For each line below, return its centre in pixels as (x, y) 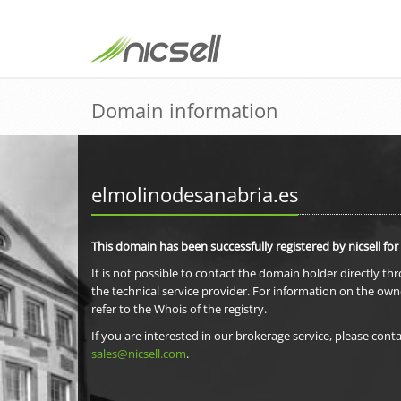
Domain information (185, 110)
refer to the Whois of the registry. (179, 309)
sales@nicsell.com (139, 354)
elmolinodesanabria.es (195, 194)
